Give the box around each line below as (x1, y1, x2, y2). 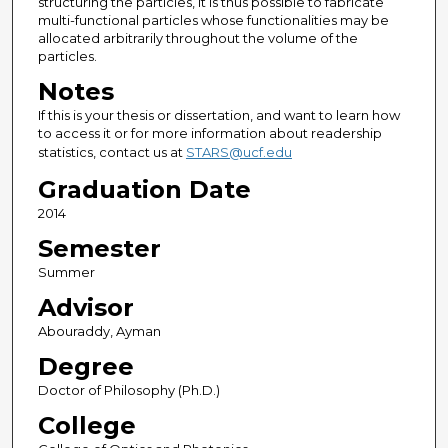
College (37, 411, 136, 441)
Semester (37, 234, 161, 264)
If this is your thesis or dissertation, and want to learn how (37, 107, 400, 124)
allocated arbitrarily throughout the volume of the (37, 30, 358, 47)
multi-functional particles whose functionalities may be (37, 12, 389, 29)
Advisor (37, 293, 134, 323)
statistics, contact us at (37, 144, 186, 161)
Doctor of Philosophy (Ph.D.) (37, 382, 220, 399)
